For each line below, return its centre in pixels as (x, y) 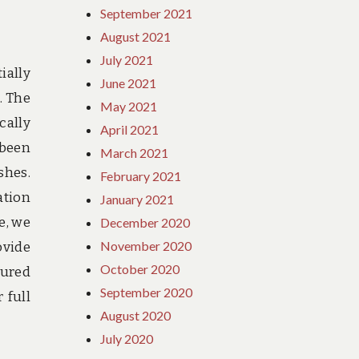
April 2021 (130, 129)
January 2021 (137, 199)
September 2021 (147, 13)
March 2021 (135, 152)
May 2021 (129, 106)
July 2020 (127, 338)
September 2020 (147, 292)
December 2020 (145, 222)
